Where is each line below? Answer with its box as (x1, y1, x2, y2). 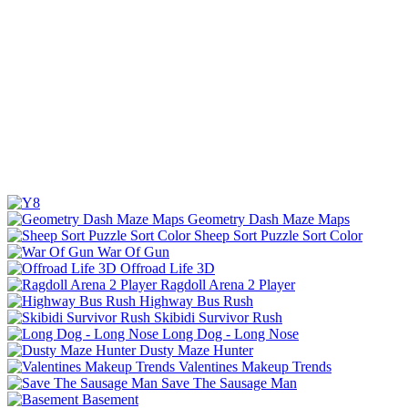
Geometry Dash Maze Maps (188, 210, 350, 227)
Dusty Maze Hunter (139, 342, 253, 358)
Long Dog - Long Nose (162, 325, 299, 342)
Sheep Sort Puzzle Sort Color (194, 227, 362, 243)
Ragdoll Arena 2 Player (160, 276, 295, 292)
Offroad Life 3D (120, 260, 215, 276)
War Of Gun (97, 243, 169, 260)
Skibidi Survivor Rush (154, 309, 282, 325)
